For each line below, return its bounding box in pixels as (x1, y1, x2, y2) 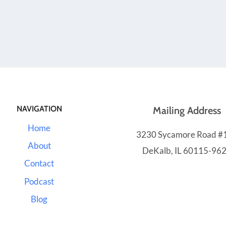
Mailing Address (153, 104, 221, 117)
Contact (24, 158, 54, 169)
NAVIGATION (16, 104, 62, 114)
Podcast (24, 176, 54, 187)
